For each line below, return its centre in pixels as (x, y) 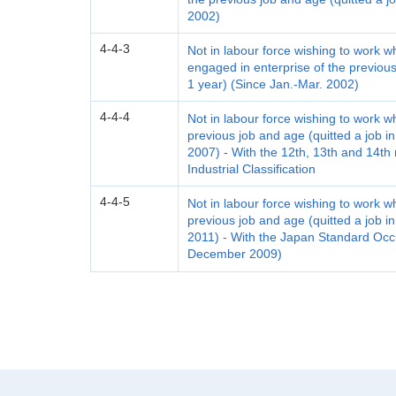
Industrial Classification (251, 169)
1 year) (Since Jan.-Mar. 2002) (273, 84)
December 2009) (235, 254)
